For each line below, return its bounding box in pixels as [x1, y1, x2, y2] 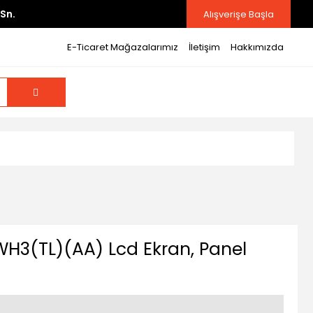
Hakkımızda [230, 41, 284, 54]
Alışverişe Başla [203, 7, 274, 21]
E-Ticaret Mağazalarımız [66, 41, 178, 54]
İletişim [188, 41, 220, 54]
